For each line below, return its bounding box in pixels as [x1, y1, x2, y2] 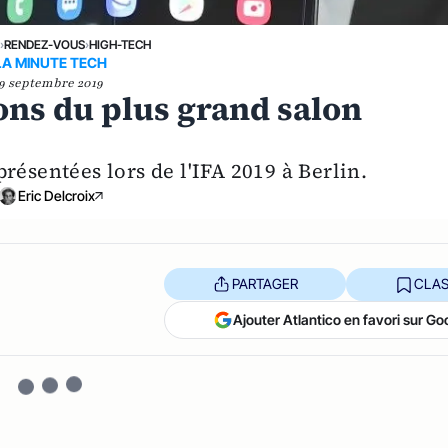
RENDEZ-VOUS [4, 37, 86, 52]
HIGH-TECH [89, 37, 152, 52]
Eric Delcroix [17, 186, 95, 204]
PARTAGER [231, 275, 298, 293]
